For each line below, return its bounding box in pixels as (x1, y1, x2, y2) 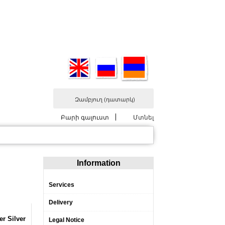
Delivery (49, 199, 73, 206)
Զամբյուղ (75, 96, 104, 102)
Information (76, 159, 121, 167)
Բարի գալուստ (61, 114, 110, 121)
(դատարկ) (104, 96, 135, 102)
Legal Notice (49, 216, 84, 223)
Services (49, 181, 74, 188)
